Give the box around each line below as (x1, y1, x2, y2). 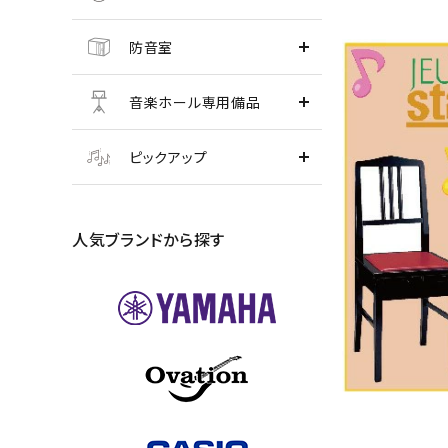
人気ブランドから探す (72, 227, 225, 251)
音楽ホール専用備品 (129, 92, 261, 112)
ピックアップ (129, 147, 208, 167)
